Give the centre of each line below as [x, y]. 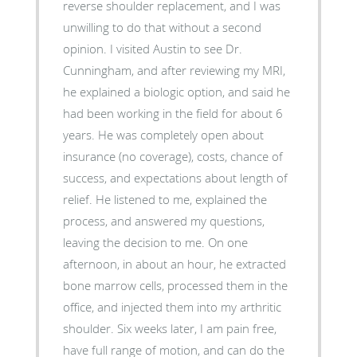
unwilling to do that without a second [162, 27]
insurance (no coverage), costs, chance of [173, 157]
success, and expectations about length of [175, 178]
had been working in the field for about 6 [173, 114]
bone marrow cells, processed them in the [175, 286]
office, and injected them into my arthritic [172, 307]
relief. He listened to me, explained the [79, 200]
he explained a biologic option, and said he [176, 92]
